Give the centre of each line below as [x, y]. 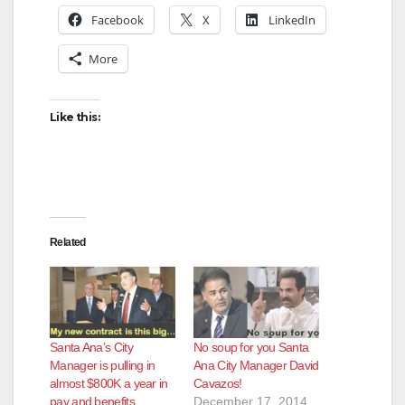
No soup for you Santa [251, 348]
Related [68, 242]
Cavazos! [218, 384]
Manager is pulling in [103, 366]
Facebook [118, 19]
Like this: [75, 117]
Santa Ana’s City [91, 348]
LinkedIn [292, 19]
